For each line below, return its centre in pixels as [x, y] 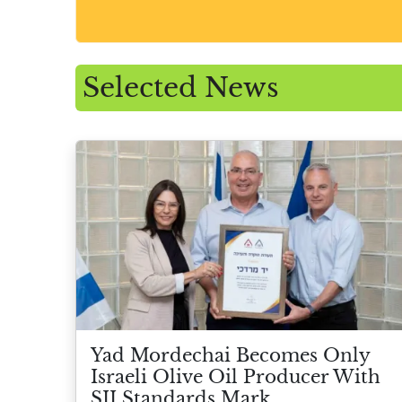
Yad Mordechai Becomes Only [230, 355]
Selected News [181, 88]
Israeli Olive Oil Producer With [236, 376]
